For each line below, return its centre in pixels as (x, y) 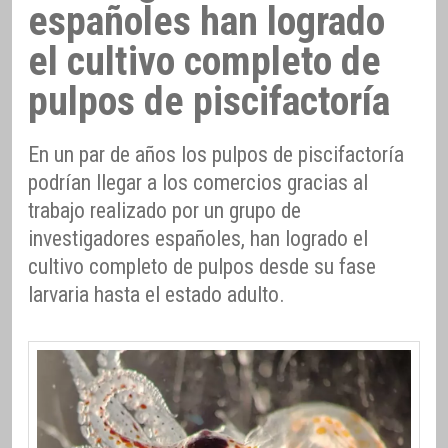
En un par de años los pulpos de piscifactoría (216, 155)
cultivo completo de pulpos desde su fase (202, 267)
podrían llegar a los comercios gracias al (198, 183)
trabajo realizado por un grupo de (164, 211)
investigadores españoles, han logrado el (198, 239)
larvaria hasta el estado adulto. (156, 295)
